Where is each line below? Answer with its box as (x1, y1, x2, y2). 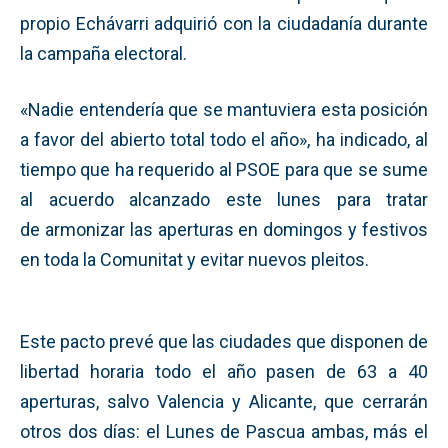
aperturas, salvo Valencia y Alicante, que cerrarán (20, 390, 428, 412)
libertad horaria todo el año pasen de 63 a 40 (20, 360, 428, 382)
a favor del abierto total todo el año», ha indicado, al (20, 128, 428, 150)
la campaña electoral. (20, 42, 187, 64)
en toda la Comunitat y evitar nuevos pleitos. (20, 248, 369, 270)
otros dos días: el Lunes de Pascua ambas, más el (20, 420, 428, 442)
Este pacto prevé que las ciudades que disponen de (20, 330, 428, 352)
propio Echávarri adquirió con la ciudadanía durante (20, 12, 428, 34)
